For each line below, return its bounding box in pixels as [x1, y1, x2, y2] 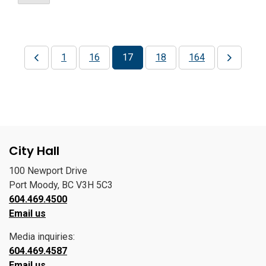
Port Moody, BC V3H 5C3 [9, 179, 113, 191]
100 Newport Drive [9, 165, 87, 176]
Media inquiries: [9, 231, 75, 242]
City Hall [9, 142, 59, 159]
